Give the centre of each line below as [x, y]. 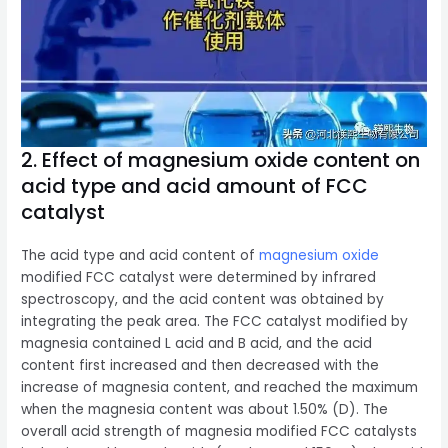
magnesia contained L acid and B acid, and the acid [197, 343]
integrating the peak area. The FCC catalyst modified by [215, 321]
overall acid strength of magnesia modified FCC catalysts [219, 431]
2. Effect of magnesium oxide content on [221, 159]
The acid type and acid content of [140, 255]
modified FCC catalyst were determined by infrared [199, 277]
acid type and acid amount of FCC [195, 185]
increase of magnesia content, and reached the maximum [220, 387]
